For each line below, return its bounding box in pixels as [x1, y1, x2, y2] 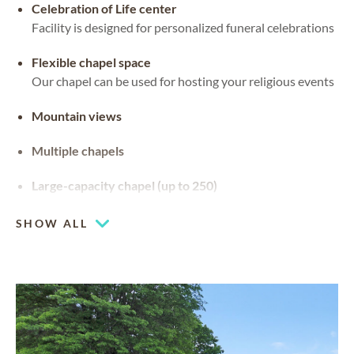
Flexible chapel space [32, 55, 151, 70]
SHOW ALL [16, 216, 88, 230]
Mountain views [32, 108, 122, 124]
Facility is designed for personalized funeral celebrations [32, 20, 334, 36]
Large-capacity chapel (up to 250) [32, 178, 217, 194]
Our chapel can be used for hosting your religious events [32, 73, 334, 89]
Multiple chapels [32, 143, 124, 159]
